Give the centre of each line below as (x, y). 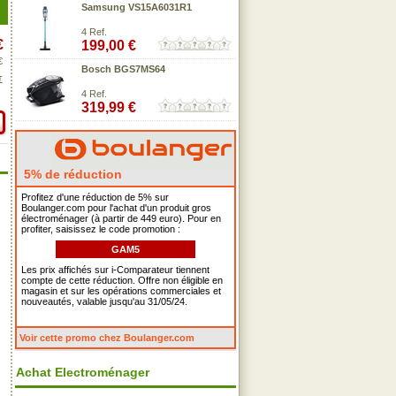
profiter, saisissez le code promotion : (101, 229)
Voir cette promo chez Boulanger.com (107, 338)
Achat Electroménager (83, 372)
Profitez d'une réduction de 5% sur (95, 197)
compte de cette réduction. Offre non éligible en (122, 280)
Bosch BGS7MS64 (123, 69)
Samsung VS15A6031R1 (137, 7)
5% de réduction (71, 174)
